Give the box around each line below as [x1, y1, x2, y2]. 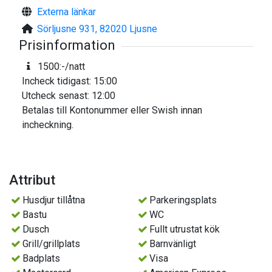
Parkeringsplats [149, 194, 217, 206]
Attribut [9, 172, 55, 188]
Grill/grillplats [22, 238, 81, 250]
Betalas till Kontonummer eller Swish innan [22, 104, 202, 117]
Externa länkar [37, 6, 96, 18]
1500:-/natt [35, 61, 86, 73]
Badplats [22, 253, 61, 265]
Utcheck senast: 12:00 [22, 90, 115, 102]
